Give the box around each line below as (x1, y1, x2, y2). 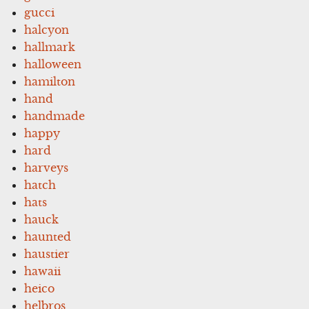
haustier (24, 246, 70, 261)
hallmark (24, 39, 76, 54)
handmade (24, 108, 86, 123)
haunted (24, 229, 72, 243)
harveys (24, 160, 69, 175)
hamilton (24, 74, 76, 88)
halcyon (24, 22, 70, 37)
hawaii (24, 263, 61, 278)
